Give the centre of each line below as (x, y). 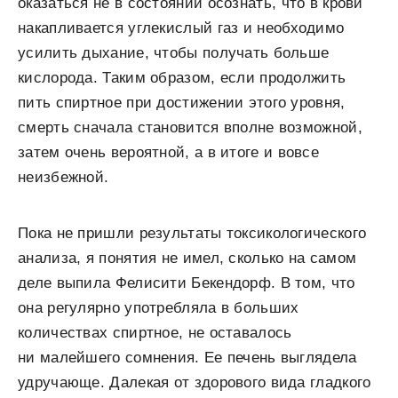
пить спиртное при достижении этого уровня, (182, 103)
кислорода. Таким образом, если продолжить (182, 78)
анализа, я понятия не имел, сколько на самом (187, 259)
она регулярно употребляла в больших (159, 308)
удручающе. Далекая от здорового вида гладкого (195, 383)
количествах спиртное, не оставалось (155, 333)
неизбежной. (64, 178)
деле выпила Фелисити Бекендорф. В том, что (187, 283)
